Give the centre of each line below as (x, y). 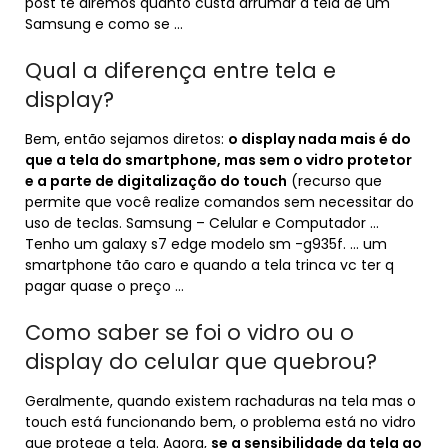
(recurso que (334, 181)
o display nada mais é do (319, 139)
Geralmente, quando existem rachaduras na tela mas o (220, 401)
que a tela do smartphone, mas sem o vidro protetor (218, 160)
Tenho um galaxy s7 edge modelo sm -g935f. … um (206, 244)
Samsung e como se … (104, 24)
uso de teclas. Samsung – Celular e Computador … (202, 223)
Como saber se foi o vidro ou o (189, 332)
